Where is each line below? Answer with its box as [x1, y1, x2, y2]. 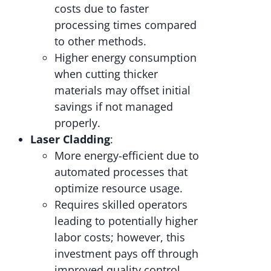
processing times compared [54, 17, 197, 32]
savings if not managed [54, 99, 173, 114]
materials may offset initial [54, 82, 191, 97]
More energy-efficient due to [54, 148, 199, 163]
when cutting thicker [54, 66, 158, 81]
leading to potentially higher [54, 213, 198, 228]
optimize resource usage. [54, 180, 183, 195]
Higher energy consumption [54, 50, 197, 65]
